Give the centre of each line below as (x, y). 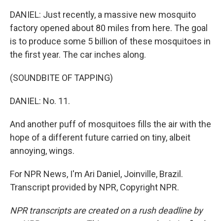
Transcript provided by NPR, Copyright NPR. (94, 187)
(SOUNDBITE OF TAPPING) (61, 78)
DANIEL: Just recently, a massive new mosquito (103, 15)
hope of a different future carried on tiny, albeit (100, 137)
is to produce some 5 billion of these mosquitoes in (110, 41)
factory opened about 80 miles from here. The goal (109, 28)
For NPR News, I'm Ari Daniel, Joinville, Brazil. (96, 174)
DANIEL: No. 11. (40, 101)
